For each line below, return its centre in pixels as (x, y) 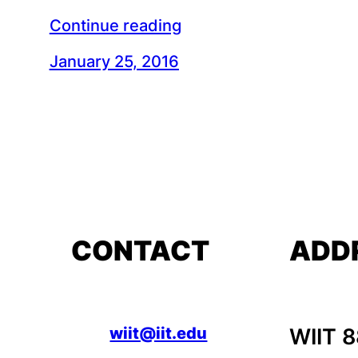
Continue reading (115, 25)
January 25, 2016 (114, 61)
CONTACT (140, 251)
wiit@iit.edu (159, 333)
